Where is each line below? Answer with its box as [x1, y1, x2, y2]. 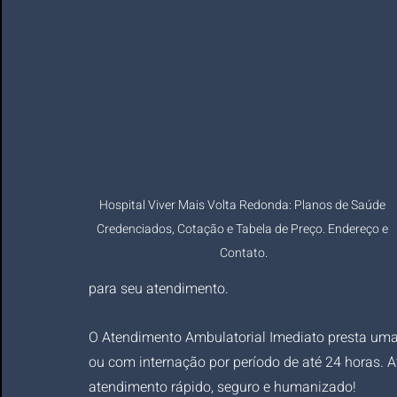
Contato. [220, 244, 268, 263]
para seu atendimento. [89, 278, 229, 300]
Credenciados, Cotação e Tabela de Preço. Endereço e [97, 220, 391, 239]
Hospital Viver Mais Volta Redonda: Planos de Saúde [99, 196, 388, 215]
